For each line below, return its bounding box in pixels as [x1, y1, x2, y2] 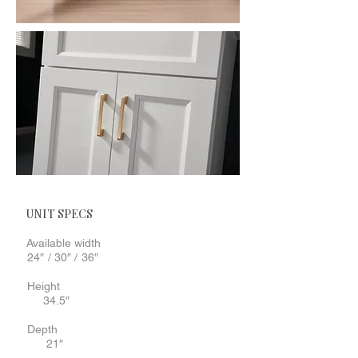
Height [24, 279, 60, 292]
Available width [24, 236, 104, 249]
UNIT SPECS [24, 205, 93, 221]
